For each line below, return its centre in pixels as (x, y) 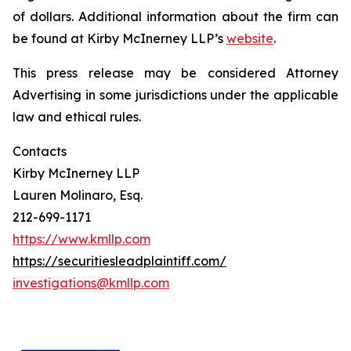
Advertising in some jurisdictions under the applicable (175, 95)
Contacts (40, 151)
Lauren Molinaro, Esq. (78, 195)
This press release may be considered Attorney (175, 73)
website (250, 38)
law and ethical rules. (77, 117)
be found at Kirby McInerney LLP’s (119, 38)
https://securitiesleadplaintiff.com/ (119, 261)
